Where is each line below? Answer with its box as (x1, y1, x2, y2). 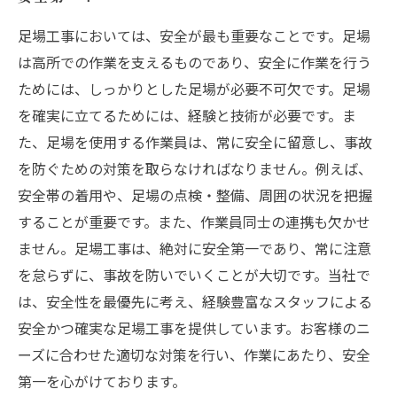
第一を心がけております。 (18, 370, 186, 392)
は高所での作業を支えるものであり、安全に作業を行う (18, 51, 371, 73)
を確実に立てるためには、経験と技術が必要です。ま (18, 105, 356, 126)
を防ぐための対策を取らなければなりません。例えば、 (18, 158, 372, 179)
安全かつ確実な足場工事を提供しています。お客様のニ (18, 317, 370, 339)
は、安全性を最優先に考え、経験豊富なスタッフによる (18, 291, 372, 312)
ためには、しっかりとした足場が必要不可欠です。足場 (18, 78, 370, 99)
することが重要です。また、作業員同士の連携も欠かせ (18, 211, 370, 232)
